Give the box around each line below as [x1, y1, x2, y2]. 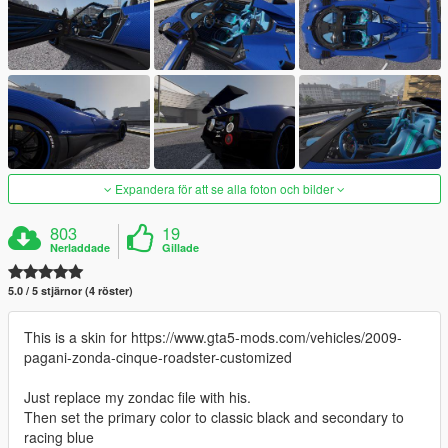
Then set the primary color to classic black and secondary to [24, 406, 404, 427]
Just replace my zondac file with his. [24, 386, 251, 407]
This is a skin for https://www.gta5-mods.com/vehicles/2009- [24, 326, 402, 347]
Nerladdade [50, 239, 111, 255]
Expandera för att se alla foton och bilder [112, 179, 337, 197]
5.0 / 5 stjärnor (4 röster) [8, 282, 133, 298]
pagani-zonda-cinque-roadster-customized [24, 346, 292, 367]
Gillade [162, 239, 200, 255]
